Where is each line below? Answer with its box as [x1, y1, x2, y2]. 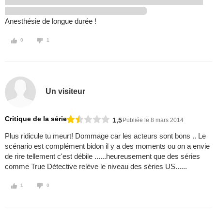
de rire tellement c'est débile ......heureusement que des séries [5, 152, 200, 161]
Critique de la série [5, 115, 67, 123]
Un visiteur [46, 87, 86, 95]
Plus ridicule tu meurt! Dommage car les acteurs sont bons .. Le [5, 132, 206, 140]
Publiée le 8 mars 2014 [123, 116, 184, 124]
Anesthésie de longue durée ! [5, 17, 96, 26]
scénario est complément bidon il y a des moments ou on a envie [5, 142, 210, 151]
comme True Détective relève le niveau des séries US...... [5, 162, 187, 171]
